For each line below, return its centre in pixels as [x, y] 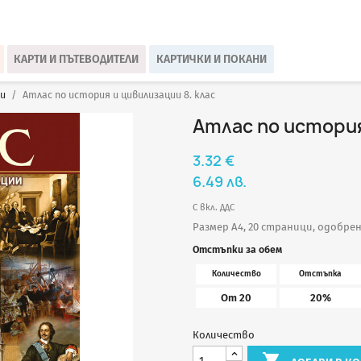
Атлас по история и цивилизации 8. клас [119, 94]
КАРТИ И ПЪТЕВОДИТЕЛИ [77, 59]
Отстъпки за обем [237, 249]
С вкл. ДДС [214, 207]
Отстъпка [320, 274]
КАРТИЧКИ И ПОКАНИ [211, 59]
